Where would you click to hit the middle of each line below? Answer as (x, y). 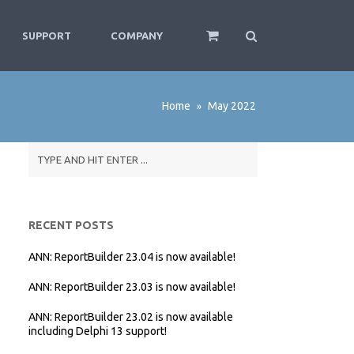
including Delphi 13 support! (98, 331)
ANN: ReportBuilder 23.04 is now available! (132, 257)
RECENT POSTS (71, 225)
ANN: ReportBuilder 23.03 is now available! (132, 287)
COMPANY (137, 36)
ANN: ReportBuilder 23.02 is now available (131, 317)
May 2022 (231, 106)
